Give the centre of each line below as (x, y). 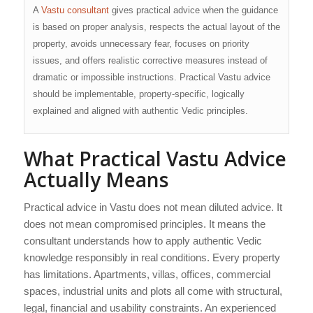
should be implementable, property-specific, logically (138, 94)
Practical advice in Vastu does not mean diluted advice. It (153, 207)
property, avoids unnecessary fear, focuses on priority (141, 44)
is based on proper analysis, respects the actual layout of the (156, 27)
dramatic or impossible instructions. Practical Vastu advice (151, 78)
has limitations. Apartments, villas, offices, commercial (147, 274)
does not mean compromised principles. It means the (144, 224)
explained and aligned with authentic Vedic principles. (140, 111)
